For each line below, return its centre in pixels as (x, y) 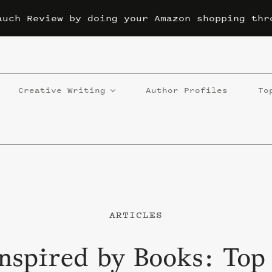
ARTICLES (136, 215)
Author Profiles (187, 90)
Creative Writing (62, 90)
